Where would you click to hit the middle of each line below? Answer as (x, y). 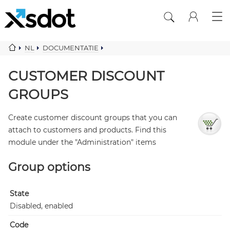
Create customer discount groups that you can (93, 118)
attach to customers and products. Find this (87, 130)
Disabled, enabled (41, 206)
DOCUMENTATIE (71, 48)
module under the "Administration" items (82, 142)
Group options (49, 167)
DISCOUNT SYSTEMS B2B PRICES (63, 57)
